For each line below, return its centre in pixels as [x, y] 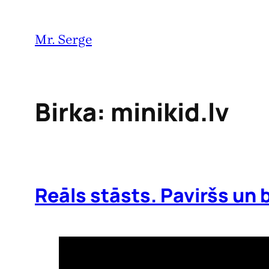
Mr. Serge [63, 40]
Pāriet [22, 14]
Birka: [73, 112]
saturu [24, 53]
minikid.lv [170, 112]
